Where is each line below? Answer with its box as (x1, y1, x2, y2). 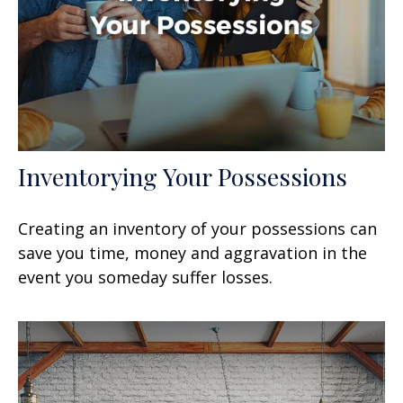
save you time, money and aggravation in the (18, 241, 367, 264)
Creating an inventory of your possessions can (18, 217, 377, 239)
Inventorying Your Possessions (18, 159, 347, 193)
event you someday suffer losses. (18, 265, 273, 288)
